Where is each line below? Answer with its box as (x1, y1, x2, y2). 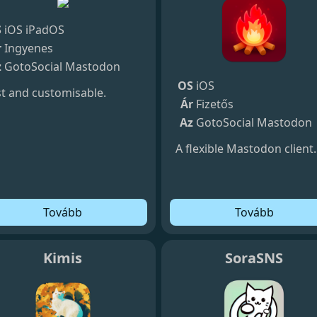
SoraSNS (225, 248, 284, 267)
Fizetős (196, 96, 234, 112)
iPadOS (25, 21, 65, 38)
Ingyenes (4, 40, 54, 56)
